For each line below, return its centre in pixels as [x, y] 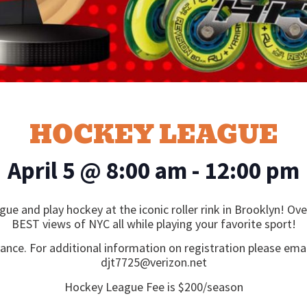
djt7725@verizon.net [153, 262]
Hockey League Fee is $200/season [153, 286]
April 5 [41, 171]
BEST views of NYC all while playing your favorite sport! [153, 224]
